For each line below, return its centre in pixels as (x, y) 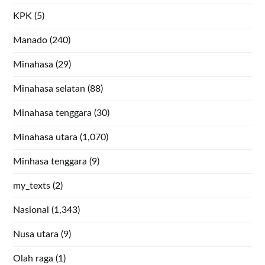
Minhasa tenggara (50, 161)
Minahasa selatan (49, 88)
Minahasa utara (46, 137)
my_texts (32, 185)
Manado (30, 40)
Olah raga (33, 258)
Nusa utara (36, 234)
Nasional (31, 210)
